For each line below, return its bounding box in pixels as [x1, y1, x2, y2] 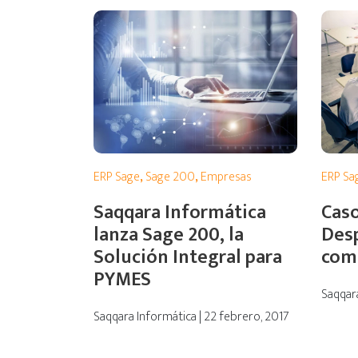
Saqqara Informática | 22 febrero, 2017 [93, 305, 289, 328]
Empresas [201, 165, 252, 188]
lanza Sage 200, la [93, 218, 244, 251]
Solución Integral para [93, 241, 282, 273]
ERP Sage [93, 165, 140, 188]
